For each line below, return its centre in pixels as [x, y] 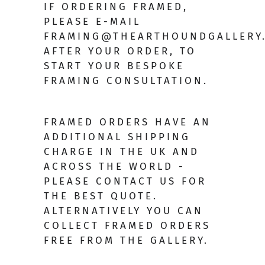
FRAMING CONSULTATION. [129, 81]
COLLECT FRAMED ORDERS [127, 226]
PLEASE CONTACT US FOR [125, 182]
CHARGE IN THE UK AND [122, 152]
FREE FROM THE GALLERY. [126, 241]
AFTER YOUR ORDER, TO [120, 51]
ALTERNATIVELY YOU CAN [124, 211]
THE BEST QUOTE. [101, 196]
